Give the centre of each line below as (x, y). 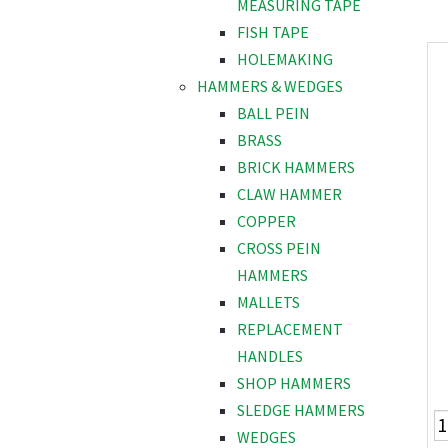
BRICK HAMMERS (296, 167)
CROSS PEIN (279, 248)
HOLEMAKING (285, 59)
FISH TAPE (273, 32)
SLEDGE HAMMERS (301, 410)
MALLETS (268, 302)
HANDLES (270, 356)
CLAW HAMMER (289, 194)
